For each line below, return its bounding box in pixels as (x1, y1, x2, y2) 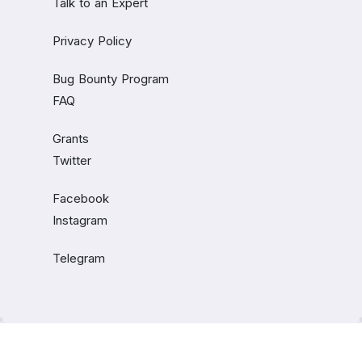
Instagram (53, 213, 107, 228)
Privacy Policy (53, 33, 132, 48)
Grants (53, 131, 89, 146)
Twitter (53, 153, 91, 168)
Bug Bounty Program (53, 71, 169, 86)
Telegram (53, 250, 105, 266)
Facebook (53, 191, 109, 206)
